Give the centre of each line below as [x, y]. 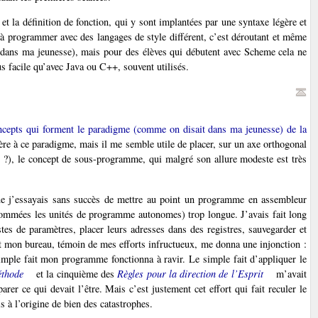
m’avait [290, 273]
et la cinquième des [75, 273]
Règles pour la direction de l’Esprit [190, 273]
